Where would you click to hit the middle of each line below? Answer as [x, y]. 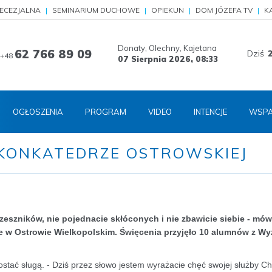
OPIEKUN [168, 10]
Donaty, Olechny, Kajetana [167, 48]
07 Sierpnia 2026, [157, 59]
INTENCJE [210, 112]
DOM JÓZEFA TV [224, 10]
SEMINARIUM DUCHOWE [96, 10]
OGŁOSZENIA [38, 112]
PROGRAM [106, 112]
